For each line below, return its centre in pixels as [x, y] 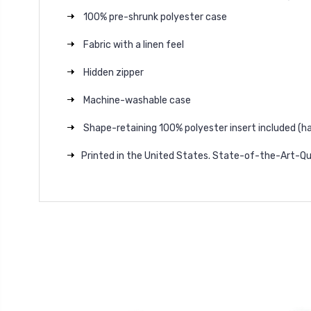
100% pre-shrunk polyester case [155, 17]
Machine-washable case [136, 100]
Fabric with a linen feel [133, 44]
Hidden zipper [112, 72]
